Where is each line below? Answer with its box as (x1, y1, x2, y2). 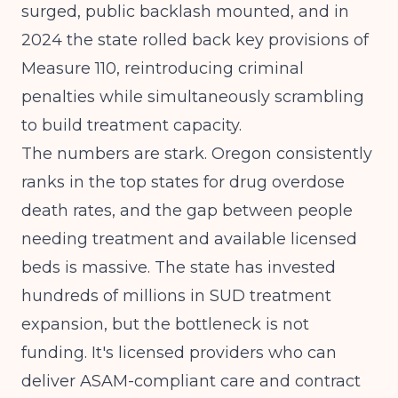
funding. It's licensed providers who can (21, 343, 337, 362)
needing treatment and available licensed (21, 229, 357, 249)
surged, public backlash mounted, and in (21, 2, 349, 21)
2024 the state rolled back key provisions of (21, 30, 369, 50)
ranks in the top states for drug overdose (21, 172, 345, 192)
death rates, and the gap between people (21, 201, 353, 220)
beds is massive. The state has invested (21, 258, 336, 277)
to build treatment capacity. (21, 115, 242, 135)
